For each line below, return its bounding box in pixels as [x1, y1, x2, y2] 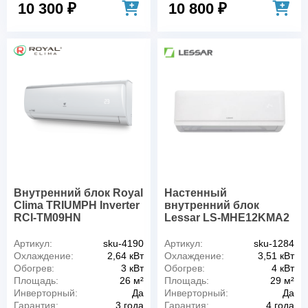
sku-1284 [254, 237, 294, 249]
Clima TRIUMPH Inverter [14, 199, 140, 211]
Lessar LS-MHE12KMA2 [164, 211, 289, 223]
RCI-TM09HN [14, 211, 81, 223]
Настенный [164, 186, 227, 199]
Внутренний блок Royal [14, 186, 143, 199]
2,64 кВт [107, 250, 144, 261]
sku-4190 [103, 237, 144, 249]
